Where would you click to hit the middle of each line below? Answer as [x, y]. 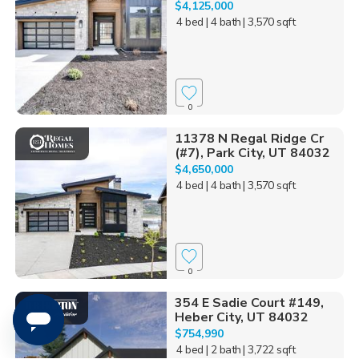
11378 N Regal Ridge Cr [249, 139]
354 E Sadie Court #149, [249, 303]
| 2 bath [223, 349]
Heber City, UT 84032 [241, 317]
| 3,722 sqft [269, 349]
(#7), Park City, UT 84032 [252, 153]
